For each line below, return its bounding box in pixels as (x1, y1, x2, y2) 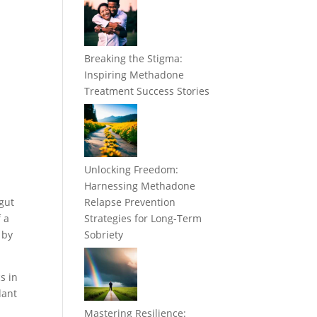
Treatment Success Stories (84, 84, 210, 98)
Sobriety (84, 228, 124, 242)
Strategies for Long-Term (84, 212, 202, 226)
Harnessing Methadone (84, 179, 196, 193)
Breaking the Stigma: (84, 52, 183, 66)
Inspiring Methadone (84, 68, 185, 82)
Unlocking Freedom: (84, 163, 179, 177)
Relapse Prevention (84, 195, 176, 209)
